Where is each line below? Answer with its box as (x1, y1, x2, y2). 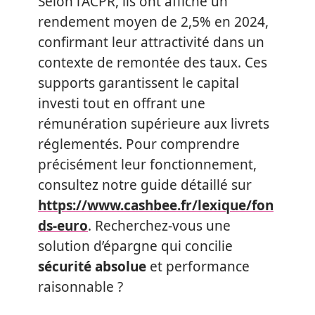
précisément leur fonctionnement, (38, 155, 257, 174)
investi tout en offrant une (38, 94, 205, 112)
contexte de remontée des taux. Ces (38, 53, 267, 72)
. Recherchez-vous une (88, 217, 231, 235)
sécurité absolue (38, 257, 146, 276)
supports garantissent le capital (38, 74, 239, 92)
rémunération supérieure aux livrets (38, 115, 269, 133)
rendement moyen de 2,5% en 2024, (38, 13, 269, 31)
